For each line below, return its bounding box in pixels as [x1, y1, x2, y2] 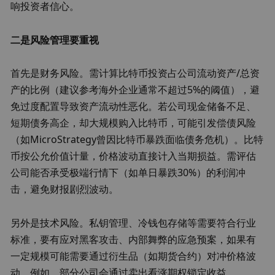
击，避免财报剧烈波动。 [10, 182, 119, 196]
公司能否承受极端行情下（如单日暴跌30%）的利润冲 [10, 166, 246, 180]
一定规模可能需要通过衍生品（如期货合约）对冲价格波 [10, 249, 257, 263]
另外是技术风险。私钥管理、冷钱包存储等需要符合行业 [10, 216, 257, 230]
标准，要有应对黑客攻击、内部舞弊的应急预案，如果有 [10, 233, 257, 247]
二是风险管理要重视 [10, 33, 99, 47]
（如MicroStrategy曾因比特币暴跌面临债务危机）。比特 [10, 133, 264, 147]
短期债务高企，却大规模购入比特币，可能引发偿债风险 [10, 116, 257, 130]
